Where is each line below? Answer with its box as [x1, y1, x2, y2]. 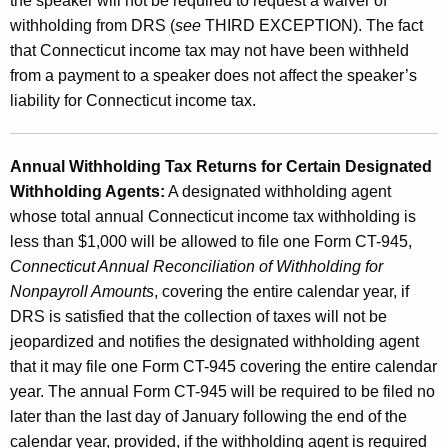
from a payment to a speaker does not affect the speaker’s [10, 66, 417, 84]
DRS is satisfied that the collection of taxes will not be [10, 307, 387, 325]
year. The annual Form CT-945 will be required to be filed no [10, 382, 435, 400]
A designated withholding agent [165, 182, 391, 200]
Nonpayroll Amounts [10, 282, 154, 300]
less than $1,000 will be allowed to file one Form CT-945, [10, 232, 412, 250]
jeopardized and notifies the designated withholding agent [10, 332, 419, 350]
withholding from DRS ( [10, 16, 175, 34]
